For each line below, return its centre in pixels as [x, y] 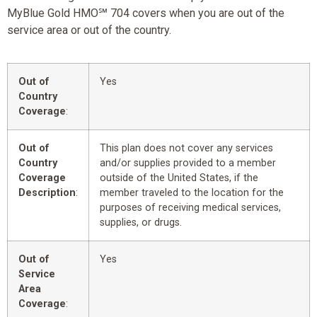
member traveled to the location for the [192, 192]
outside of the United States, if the [179, 178]
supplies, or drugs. [141, 222]
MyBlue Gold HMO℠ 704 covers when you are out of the [146, 13]
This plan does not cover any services [186, 148]
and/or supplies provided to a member [188, 163]
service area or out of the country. [89, 30]
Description [47, 192]
